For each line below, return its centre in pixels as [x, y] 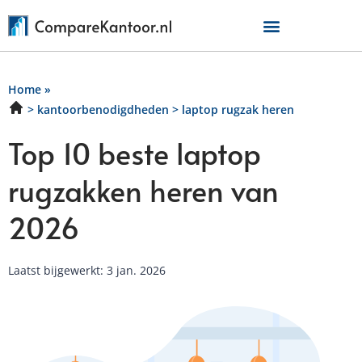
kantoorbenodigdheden [103, 109]
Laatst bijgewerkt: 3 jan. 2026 [87, 270]
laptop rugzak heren [238, 109]
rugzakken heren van [143, 190]
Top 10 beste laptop [135, 153]
